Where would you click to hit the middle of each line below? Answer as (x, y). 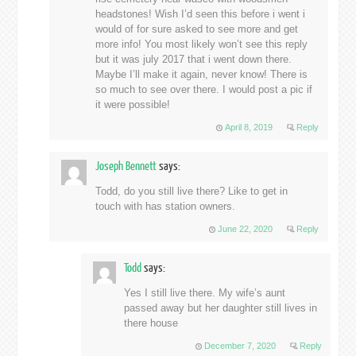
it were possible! (132, 105)
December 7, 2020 (240, 346)
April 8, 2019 (248, 128)
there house (151, 323)
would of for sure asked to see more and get (196, 29)
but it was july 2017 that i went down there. (193, 60)
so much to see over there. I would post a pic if (203, 90)
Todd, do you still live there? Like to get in (191, 192)
